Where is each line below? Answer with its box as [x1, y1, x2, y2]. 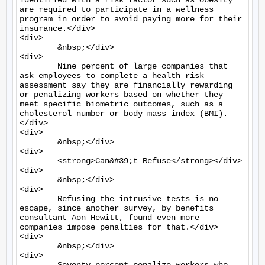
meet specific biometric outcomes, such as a [20, 99, 223, 109]
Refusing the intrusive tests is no [20, 194, 57, 203]
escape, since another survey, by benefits [20, 203, 214, 213]
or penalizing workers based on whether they [20, 90, 223, 99]
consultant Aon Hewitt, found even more [20, 213, 199, 222]
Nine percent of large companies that [20, 62, 57, 71]
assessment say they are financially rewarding [20, 80, 232, 90]
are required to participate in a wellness [20, 5, 214, 14]
